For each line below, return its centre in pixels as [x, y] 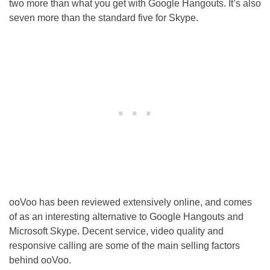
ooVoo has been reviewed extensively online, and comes [130, 202]
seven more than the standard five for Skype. [104, 17]
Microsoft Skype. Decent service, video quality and [116, 231]
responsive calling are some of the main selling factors [124, 245]
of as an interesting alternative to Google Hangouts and [126, 216]
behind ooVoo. [40, 260]
